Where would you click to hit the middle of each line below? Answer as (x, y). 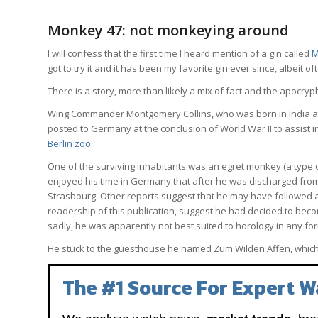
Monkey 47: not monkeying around (168, 30)
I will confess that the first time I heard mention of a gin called (180, 53)
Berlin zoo (69, 143)
